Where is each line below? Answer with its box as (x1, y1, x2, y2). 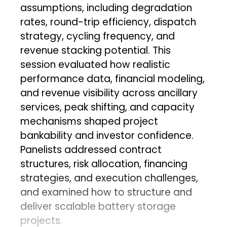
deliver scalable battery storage (20, 199, 176, 213)
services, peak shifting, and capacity (20, 100, 195, 114)
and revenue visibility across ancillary (20, 86, 198, 100)
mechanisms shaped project (20, 114, 159, 128)
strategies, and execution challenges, (20, 171, 199, 185)
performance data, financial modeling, (20, 71, 205, 86)
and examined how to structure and (20, 185, 193, 199)
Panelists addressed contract (20, 142, 162, 157)
